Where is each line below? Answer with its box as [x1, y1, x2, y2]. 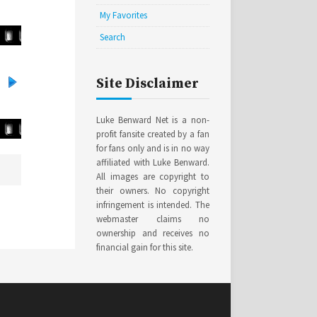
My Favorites [100, 9, 147, 21]
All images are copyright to [96, 171, 209, 183]
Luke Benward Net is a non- [96, 114, 209, 126]
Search [100, 31, 125, 43]
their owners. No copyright [96, 185, 209, 197]
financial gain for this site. [96, 241, 193, 253]
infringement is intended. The [96, 199, 209, 211]
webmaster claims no [96, 213, 209, 225]
